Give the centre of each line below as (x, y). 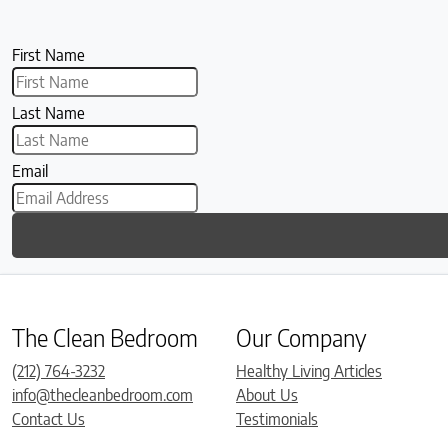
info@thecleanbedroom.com (102, 394)
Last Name (48, 112)
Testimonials (277, 418)
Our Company (301, 336)
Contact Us (48, 418)
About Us (267, 394)
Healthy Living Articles (309, 370)
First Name (48, 54)
